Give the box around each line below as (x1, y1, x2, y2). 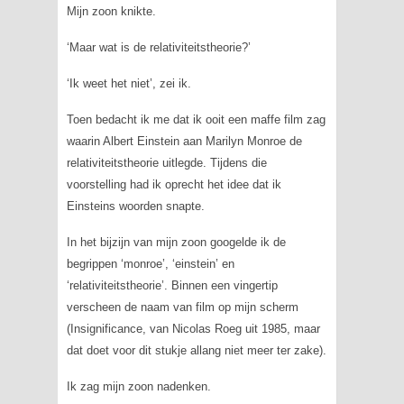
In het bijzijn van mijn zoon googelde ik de (66, 235, 286, 249)
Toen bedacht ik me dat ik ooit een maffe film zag (66, 113, 326, 126)
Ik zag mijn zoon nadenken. (66, 380, 211, 393)
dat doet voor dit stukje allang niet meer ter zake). (66, 344, 326, 357)
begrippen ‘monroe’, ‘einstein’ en (66, 257, 234, 271)
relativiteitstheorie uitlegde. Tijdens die (66, 156, 267, 170)
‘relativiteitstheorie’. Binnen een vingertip (66, 279, 278, 292)
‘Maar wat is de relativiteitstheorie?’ (66, 41, 251, 54)
